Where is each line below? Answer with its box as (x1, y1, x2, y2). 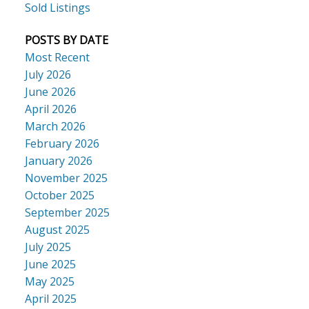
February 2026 (24, 136, 99, 152)
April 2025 (24, 291, 77, 307)
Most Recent (24, 50, 90, 66)
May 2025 (24, 274, 74, 290)
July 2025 (24, 239, 71, 255)
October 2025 (24, 188, 94, 203)
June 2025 (24, 257, 76, 272)
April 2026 (24, 101, 77, 117)
